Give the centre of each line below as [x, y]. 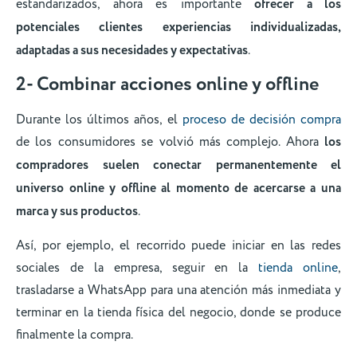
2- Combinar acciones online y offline [167, 84]
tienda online [298, 268]
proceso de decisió [235, 119]
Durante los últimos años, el [99, 119]
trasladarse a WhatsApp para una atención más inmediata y [178, 290]
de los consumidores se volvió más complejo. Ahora [170, 141]
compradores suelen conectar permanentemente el [178, 165]
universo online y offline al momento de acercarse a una [178, 188]
